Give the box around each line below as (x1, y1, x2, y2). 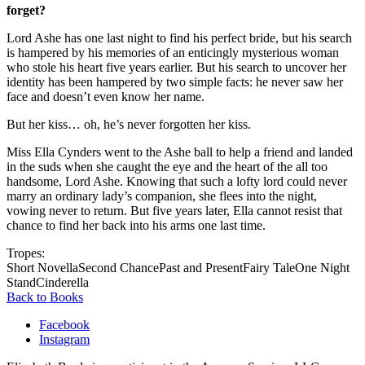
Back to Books (7, 289, 83, 304)
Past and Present (159, 260, 243, 275)
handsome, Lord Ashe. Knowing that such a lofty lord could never (7, 174, 347, 188)
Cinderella (36, 275, 89, 289)
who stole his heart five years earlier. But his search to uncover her (7, 59, 346, 74)
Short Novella (7, 260, 78, 275)
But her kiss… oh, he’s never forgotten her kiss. (7, 117, 251, 131)
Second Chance (78, 260, 159, 275)
